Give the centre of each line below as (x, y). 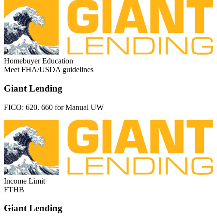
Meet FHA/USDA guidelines (49, 70)
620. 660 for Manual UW (65, 107)
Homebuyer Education (39, 61)
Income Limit (24, 181)
